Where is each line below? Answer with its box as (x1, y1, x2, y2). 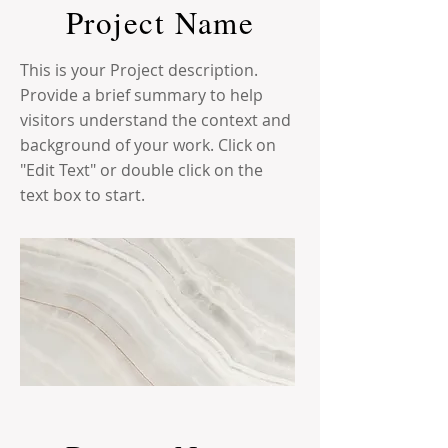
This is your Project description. (20, 59, 258, 81)
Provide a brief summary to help (20, 84, 263, 106)
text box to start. (20, 184, 145, 206)
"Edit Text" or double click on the (20, 159, 263, 181)
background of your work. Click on (20, 134, 276, 156)
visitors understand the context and (20, 109, 291, 131)
